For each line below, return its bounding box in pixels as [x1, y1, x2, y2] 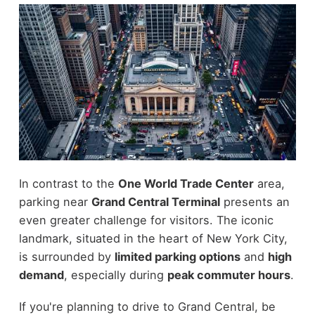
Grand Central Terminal [91, 195, 220, 209]
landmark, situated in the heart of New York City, [18, 231, 288, 245]
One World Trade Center [117, 176, 254, 191]
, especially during [63, 268, 167, 282]
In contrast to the [18, 176, 118, 191]
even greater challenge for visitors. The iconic [18, 213, 274, 227]
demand [18, 268, 64, 282]
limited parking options [114, 250, 240, 264]
